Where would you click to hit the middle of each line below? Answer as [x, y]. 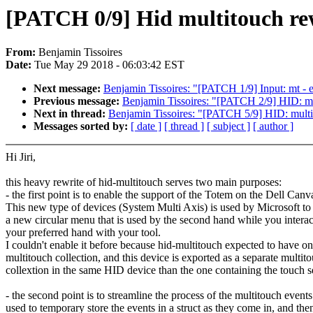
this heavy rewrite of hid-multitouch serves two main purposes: [144, 182]
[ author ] [273, 126]
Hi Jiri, [21, 157]
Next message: [68, 89]
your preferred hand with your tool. [83, 233]
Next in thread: [71, 114]
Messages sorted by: [82, 126]
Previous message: [78, 101]
